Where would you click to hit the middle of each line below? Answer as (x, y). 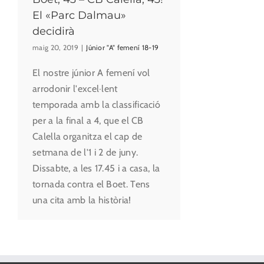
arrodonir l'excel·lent (75, 89)
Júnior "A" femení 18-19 (123, 48)
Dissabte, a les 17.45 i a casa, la (96, 169)
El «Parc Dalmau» (79, 16)
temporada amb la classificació (97, 105)
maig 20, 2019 (55, 48)
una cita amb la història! (82, 200)
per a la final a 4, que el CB (88, 121)
